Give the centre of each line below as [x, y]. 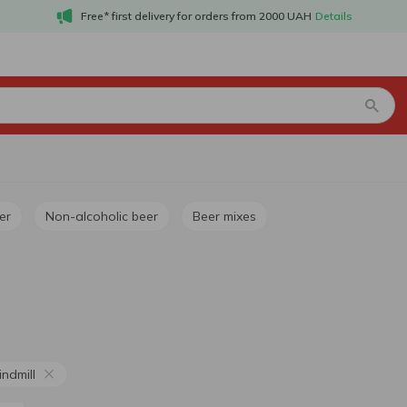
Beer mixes [228, 216]
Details [333, 16]
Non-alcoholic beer [106, 216]
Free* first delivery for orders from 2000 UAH [196, 16]
